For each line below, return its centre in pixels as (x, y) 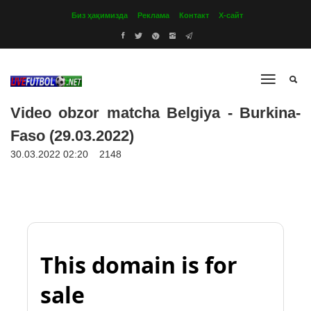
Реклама (153, 15)
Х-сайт (231, 15)
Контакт (194, 15)
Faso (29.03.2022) (72, 136)
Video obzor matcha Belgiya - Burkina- (155, 113)
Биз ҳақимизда (100, 15)
